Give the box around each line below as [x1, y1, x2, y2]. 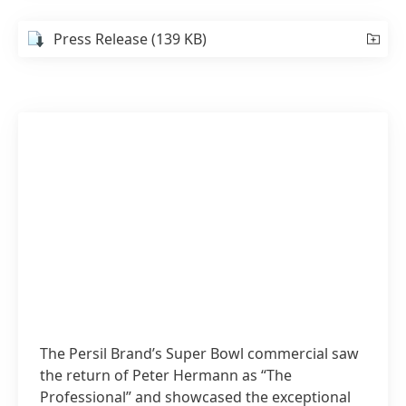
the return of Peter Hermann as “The [40, 364, 292, 385]
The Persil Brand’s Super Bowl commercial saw [40, 343, 359, 363]
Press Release [53, 29, 152, 50]
